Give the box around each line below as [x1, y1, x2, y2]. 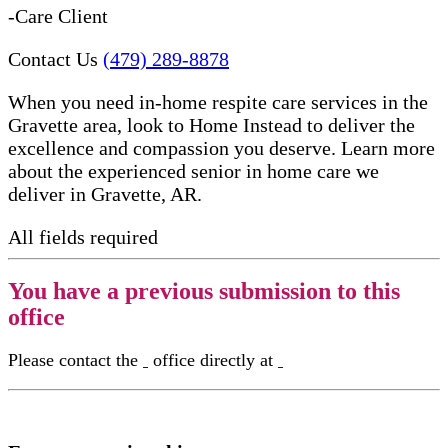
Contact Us [8, 47, 98, 70]
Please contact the [8, 349, 143, 370]
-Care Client [8, 4, 108, 27]
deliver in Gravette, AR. [8, 182, 202, 205]
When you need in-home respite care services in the [8, 90, 428, 113]
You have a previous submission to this [8, 277, 400, 304]
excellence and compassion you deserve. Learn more [8, 136, 435, 159]
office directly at [148, 349, 278, 370]
